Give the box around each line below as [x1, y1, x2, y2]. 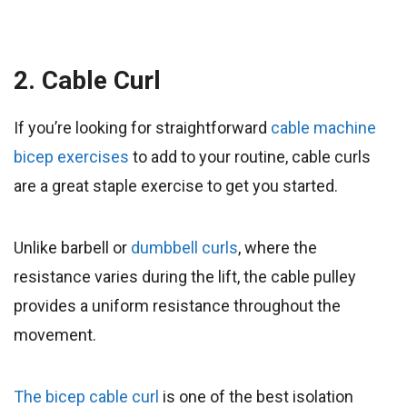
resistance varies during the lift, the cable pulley [14, 267, 356, 287]
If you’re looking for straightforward [14, 118, 271, 138]
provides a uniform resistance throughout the [14, 296, 341, 316]
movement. [14, 325, 96, 345]
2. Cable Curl [14, 65, 161, 96]
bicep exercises [14, 147, 133, 167]
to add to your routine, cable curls [133, 147, 371, 167]
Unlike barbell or [14, 238, 131, 258]
